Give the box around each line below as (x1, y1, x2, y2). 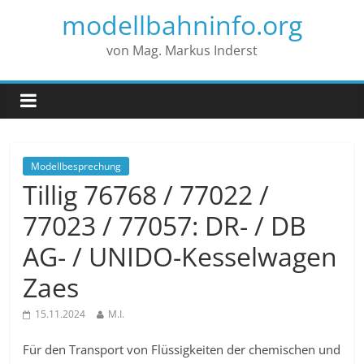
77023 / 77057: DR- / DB (23, 208, 307, 243)
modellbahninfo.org (61, 7, 302, 42)
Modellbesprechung (31, 159, 122, 173)
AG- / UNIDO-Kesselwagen (23, 239, 338, 274)
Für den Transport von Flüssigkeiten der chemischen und (23, 341, 341, 357)
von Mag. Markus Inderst (106, 41, 258, 59)
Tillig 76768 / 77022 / (23, 177, 270, 212)
